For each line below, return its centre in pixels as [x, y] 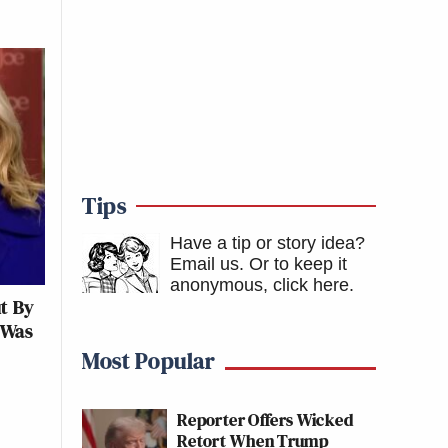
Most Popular [148, 360]
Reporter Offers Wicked [265, 419]
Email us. [207, 264]
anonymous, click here [259, 285]
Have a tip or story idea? [267, 243]
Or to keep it [298, 264]
